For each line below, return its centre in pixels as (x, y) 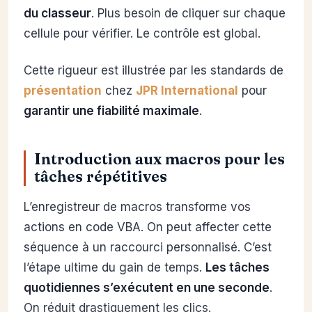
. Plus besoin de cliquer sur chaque (188, 14)
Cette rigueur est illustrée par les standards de (154, 71)
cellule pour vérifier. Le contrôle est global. (142, 34)
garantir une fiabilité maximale (111, 111)
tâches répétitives (101, 177)
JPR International (187, 91)
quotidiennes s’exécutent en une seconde (147, 288)
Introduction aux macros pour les (159, 159)
